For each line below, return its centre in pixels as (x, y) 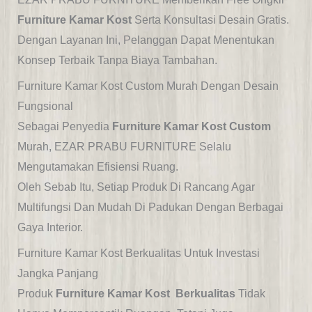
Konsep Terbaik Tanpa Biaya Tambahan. (117, 61)
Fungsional (45, 107)
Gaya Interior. (50, 228)
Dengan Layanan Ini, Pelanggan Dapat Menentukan (146, 40)
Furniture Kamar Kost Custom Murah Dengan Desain (148, 86)
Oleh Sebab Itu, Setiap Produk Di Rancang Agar (136, 187)
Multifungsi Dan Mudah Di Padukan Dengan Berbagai (150, 208)
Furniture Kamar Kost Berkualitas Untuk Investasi (138, 253)
